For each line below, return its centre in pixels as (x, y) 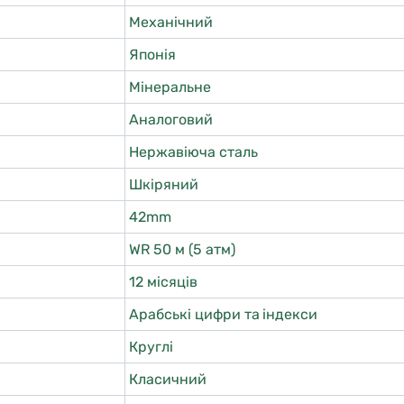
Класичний (168, 379)
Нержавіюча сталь (193, 152)
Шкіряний (164, 184)
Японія (152, 55)
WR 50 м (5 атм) (182, 249)
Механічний (171, 22)
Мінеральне (170, 87)
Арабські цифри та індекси (224, 314)
